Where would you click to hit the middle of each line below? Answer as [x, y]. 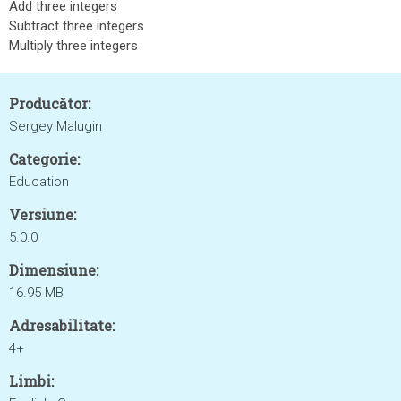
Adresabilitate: [62, 325]
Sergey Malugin [55, 126]
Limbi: [31, 381]
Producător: [50, 103]
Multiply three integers [73, 46]
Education [39, 182]
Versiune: [43, 214]
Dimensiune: [54, 270]
